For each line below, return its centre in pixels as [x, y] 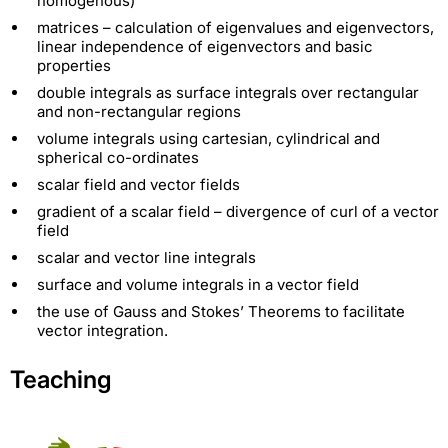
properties [74, 65]
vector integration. [102, 330]
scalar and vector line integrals [146, 257]
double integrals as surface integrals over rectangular [228, 92]
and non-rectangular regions [139, 111]
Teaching [61, 379]
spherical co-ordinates [118, 157]
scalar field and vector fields [138, 184]
